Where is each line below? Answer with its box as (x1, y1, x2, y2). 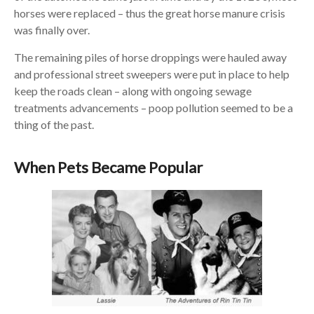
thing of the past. (13, 118, 94, 131)
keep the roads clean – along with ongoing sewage (13, 84, 252, 97)
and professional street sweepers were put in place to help (13, 67, 289, 81)
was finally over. (13, 23, 90, 36)
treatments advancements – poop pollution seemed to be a (13, 101, 293, 114)
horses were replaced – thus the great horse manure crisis (13, 6, 285, 20)
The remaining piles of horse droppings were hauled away (13, 50, 287, 64)
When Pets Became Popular (13, 158, 203, 177)
